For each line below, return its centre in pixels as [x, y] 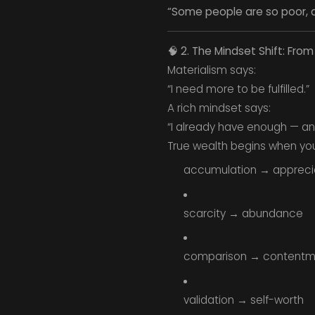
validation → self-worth [243, 300]
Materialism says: [211, 70]
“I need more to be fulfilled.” [238, 89]
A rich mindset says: [219, 108]
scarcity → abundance [243, 213]
